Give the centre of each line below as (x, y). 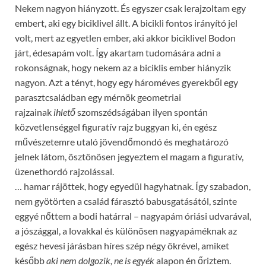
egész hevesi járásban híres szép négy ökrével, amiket (122, 245)
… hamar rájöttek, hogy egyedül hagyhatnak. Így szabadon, (133, 186)
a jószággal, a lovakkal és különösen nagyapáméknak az (126, 230)
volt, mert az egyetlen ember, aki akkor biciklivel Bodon (125, 37)
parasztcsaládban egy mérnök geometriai (98, 97)
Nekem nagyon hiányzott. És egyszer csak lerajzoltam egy (130, 8)
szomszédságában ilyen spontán (142, 112)
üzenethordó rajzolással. (64, 171)
